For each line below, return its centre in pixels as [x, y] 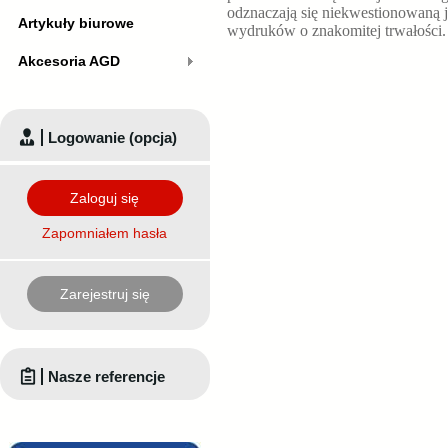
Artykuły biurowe [76, 23]
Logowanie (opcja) [112, 137]
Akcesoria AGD [69, 61]
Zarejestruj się [105, 293]
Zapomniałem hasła [105, 232]
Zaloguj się [105, 197]
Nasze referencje [106, 376]
